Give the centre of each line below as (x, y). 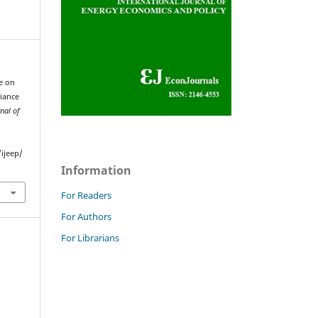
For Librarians (90, 237)
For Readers (86, 195)
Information (96, 170)
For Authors (86, 216)
